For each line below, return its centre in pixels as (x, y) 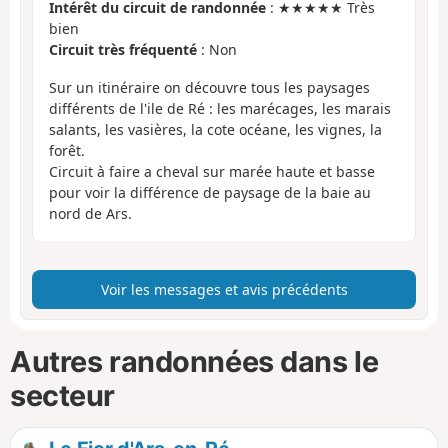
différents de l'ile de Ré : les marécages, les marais (220, 109)
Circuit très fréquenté (123, 49)
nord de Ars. (90, 214)
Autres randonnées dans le (194, 361)
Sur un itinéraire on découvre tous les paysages (209, 88)
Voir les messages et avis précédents (224, 289)
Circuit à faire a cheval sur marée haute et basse (212, 172)
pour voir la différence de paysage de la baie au (210, 193)
